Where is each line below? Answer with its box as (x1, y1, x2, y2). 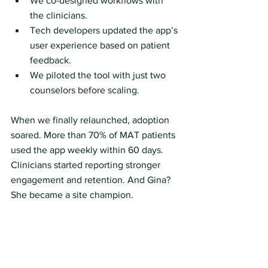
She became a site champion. (11, 190, 133, 200)
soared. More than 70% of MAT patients (11, 130, 178, 140)
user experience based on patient (30, 40, 172, 50)
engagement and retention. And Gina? (11, 175, 173, 185)
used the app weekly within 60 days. (11, 145, 166, 155)
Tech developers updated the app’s (30, 25, 180, 35)
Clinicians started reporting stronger (11, 160, 163, 170)
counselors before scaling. (30, 85, 139, 95)
